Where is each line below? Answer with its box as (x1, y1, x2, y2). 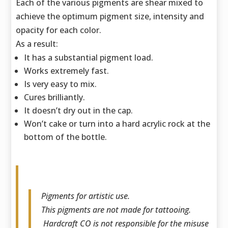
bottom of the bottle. (24, 131, 107, 143)
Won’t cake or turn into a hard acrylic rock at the (24, 118, 211, 130)
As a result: (16, 38, 59, 50)
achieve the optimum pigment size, (16, 11, 154, 22)
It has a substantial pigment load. (24, 52, 154, 64)
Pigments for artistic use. (41, 190, 130, 202)
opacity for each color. (16, 24, 102, 36)
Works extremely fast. (24, 65, 109, 77)
